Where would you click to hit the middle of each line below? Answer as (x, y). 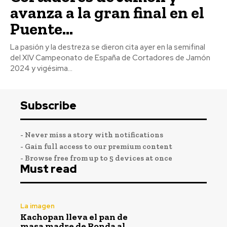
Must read (49, 169)
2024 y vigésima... (41, 68)
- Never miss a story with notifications (92, 135)
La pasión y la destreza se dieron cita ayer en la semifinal (108, 47)
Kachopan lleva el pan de (74, 217)
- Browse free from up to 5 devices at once (96, 158)
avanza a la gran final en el (107, 12)
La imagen (37, 206)
